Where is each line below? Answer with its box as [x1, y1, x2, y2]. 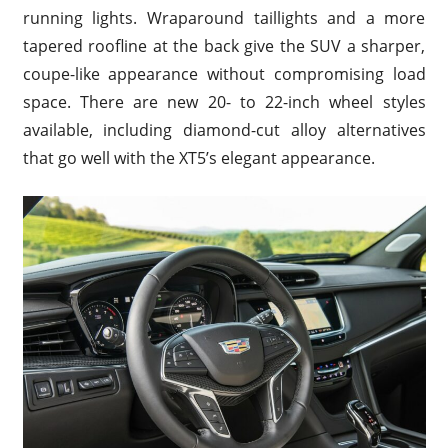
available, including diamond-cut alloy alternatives [22, 118, 426, 141]
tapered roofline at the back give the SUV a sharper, [22, 34, 426, 57]
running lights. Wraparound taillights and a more [22, 6, 426, 29]
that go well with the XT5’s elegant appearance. [22, 146, 375, 169]
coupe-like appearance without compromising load [22, 62, 426, 85]
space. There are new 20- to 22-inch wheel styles [22, 90, 426, 113]
